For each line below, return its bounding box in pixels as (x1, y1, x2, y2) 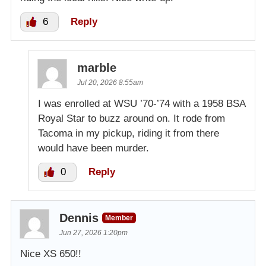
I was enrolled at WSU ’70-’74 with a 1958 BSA (38, 97, 245, 109)
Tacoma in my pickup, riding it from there (38, 127, 219, 139)
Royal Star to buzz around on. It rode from (38, 112, 225, 124)
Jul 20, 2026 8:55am (77, 78, 143, 87)
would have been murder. (38, 142, 149, 154)
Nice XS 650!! (20, 248, 81, 259)
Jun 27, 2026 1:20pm (59, 228, 128, 237)
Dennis (59, 211, 99, 224)
